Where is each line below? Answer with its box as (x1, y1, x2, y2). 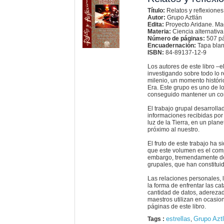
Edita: (147, 21, 164, 28)
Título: (147, 7, 165, 14)
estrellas (165, 215, 190, 223)
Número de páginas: (147, 35, 205, 42)
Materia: (147, 28, 171, 35)
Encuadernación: (147, 42, 196, 49)
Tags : (147, 215, 166, 223)
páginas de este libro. (147, 203, 206, 210)
